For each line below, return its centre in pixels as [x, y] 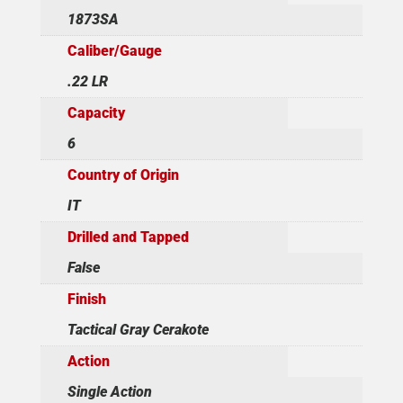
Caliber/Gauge [114, 50]
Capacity [96, 112]
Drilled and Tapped [128, 237]
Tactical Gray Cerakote [138, 329]
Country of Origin [123, 175]
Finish [86, 299]
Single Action [109, 391]
